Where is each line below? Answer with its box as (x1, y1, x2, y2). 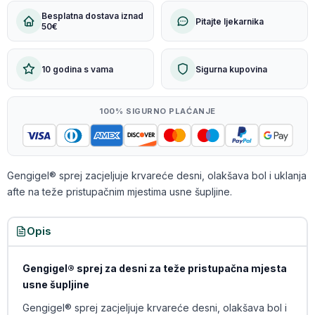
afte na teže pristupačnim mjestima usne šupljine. (7, 186, 232, 198)
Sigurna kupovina (195, 63, 267, 75)
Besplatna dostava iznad (41, 11, 143, 21)
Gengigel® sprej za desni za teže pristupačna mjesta (22, 262, 287, 274)
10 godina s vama (41, 63, 113, 75)
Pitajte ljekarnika (195, 15, 264, 27)
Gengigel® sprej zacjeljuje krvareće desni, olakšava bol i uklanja (7, 169, 307, 181)
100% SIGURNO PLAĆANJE (99, 106, 216, 116)
